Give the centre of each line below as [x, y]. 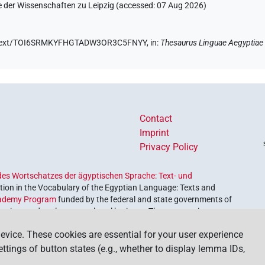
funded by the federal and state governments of [144, 200]
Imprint [154, 133]
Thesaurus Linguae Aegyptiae [212, 43]
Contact [156, 119]
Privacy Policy [169, 147]
